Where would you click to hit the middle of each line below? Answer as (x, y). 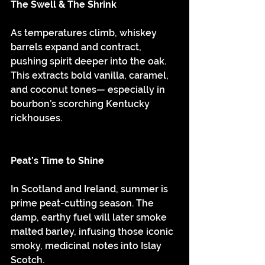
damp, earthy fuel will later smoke (90, 217)
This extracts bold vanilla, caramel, (91, 75)
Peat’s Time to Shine (57, 161)
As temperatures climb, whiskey (85, 33)
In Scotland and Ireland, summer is (91, 189)
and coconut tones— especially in (89, 90)
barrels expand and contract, (77, 47)
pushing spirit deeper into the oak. (90, 61)
